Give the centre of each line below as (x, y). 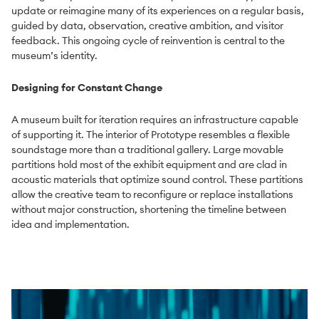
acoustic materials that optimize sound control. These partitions (157, 179)
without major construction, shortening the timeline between (149, 209)
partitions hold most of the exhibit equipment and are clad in (149, 164)
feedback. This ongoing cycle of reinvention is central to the (148, 40)
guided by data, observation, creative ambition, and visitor (147, 25)
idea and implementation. (70, 224)
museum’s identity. (54, 55)
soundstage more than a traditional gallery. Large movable (147, 149)
